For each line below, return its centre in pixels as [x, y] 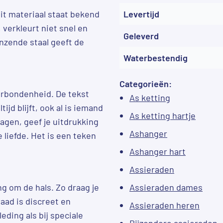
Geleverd [141, 36]
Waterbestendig [156, 57]
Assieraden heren [165, 205]
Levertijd [141, 14]
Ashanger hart [158, 151]
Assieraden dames [166, 187]
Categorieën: [146, 83]
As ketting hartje [163, 115]
